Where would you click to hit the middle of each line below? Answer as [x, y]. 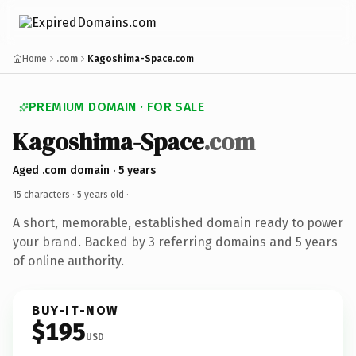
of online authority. [68, 261]
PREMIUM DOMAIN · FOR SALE [116, 107]
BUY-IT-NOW [75, 310]
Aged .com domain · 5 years [84, 170]
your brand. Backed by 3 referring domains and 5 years [175, 242]
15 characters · [45, 194]
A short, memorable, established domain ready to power [178, 222]
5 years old [101, 194]
